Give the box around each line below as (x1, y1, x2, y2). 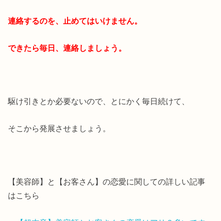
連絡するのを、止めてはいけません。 (8, 16, 143, 26)
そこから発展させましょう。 (8, 123, 111, 133)
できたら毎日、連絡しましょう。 (8, 43, 127, 52)
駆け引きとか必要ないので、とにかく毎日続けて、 (8, 97, 190, 106)
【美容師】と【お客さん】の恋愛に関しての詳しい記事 (8, 177, 206, 186)
